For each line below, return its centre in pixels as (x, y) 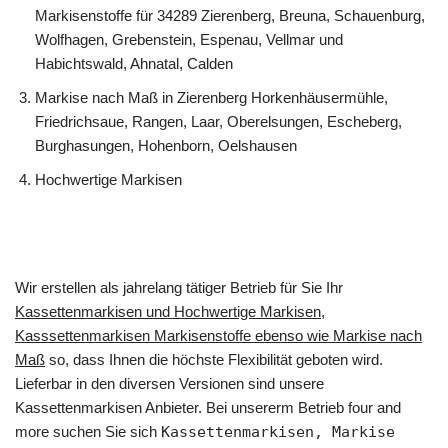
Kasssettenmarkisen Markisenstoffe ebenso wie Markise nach (218, 335)
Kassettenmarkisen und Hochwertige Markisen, (170, 311)
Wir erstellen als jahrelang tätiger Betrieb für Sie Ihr (179, 287)
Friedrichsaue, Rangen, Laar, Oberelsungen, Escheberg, (218, 121)
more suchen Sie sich (88, 431)
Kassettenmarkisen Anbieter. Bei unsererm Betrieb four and (208, 407)
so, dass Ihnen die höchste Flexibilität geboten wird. (214, 359)
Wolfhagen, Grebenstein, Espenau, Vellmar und (189, 39)
